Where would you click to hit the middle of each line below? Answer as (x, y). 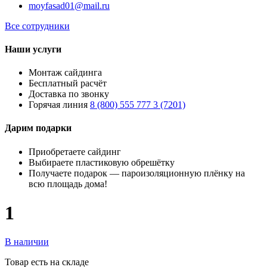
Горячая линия (59, 105)
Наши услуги (33, 49)
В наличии (27, 242)
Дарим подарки (38, 128)
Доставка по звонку (69, 94)
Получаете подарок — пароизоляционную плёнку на (137, 173)
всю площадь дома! (68, 184)
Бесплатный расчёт (68, 83)
